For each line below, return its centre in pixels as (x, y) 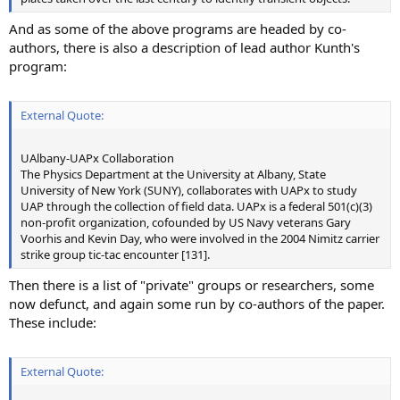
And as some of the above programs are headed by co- (178, 28)
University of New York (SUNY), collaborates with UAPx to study (189, 191)
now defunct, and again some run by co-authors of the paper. (197, 303)
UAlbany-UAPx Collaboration (97, 158)
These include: (53, 322)
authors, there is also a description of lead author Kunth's (184, 47)
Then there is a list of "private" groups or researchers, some (192, 284)
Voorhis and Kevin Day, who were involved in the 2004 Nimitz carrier (200, 239)
